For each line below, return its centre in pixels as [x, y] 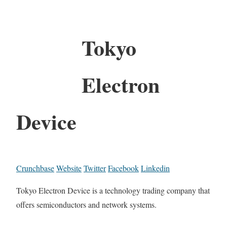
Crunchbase [35, 168]
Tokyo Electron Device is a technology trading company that [113, 190]
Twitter [95, 168]
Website [69, 168]
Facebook [123, 168]
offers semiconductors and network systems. [86, 204]
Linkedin [155, 168]
